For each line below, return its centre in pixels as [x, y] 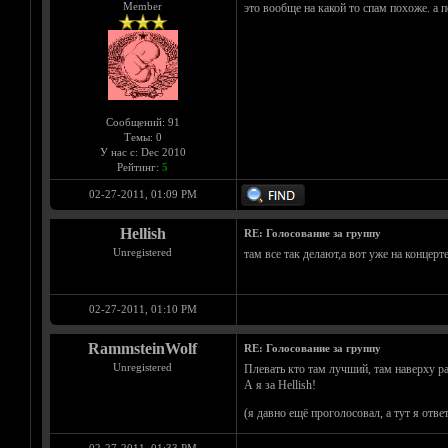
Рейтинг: [139, 167]
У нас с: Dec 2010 [142, 152]
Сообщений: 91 [142, 122]
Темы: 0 [142, 137]
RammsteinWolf [142, 349]
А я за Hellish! [279, 385]
